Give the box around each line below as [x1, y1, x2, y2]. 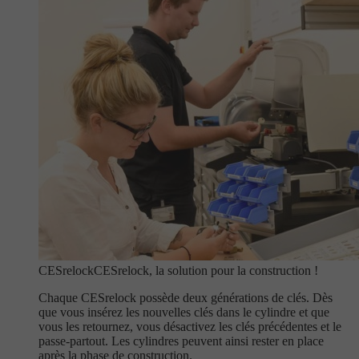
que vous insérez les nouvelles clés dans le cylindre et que [38, 305, 329, 319]
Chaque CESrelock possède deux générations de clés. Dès [38, 291, 333, 305]
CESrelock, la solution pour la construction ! [94, 264, 318, 277]
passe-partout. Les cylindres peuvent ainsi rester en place [38, 334, 324, 348]
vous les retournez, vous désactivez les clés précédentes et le [38, 320, 341, 333]
